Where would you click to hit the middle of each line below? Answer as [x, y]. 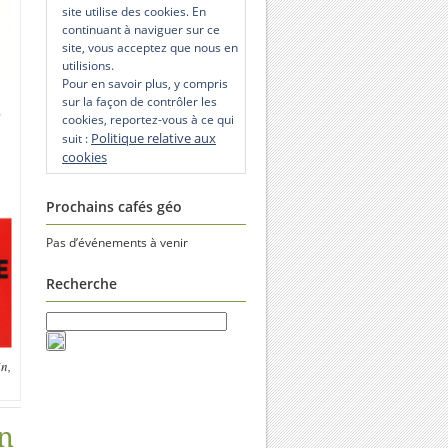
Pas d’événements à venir [117, 242]
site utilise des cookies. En [134, 11]
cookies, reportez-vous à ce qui [148, 119]
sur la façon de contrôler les [139, 101]
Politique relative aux [153, 138]
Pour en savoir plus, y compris [145, 83]
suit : [76, 138]
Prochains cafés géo [114, 206]
